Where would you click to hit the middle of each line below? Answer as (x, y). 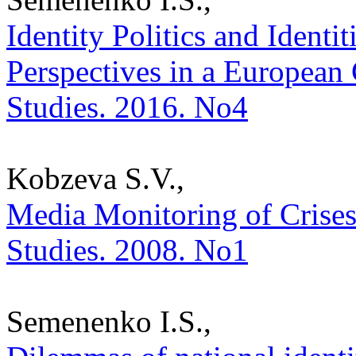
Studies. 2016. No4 (127, 106)
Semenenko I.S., (109, 321)
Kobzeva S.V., (95, 178)
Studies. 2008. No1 (127, 250)
